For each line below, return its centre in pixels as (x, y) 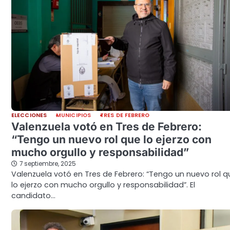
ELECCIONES (29, 116)
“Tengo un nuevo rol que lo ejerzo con (111, 140)
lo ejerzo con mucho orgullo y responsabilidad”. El (103, 185)
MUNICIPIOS (73, 116)
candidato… (33, 196)
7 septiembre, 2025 (48, 164)
